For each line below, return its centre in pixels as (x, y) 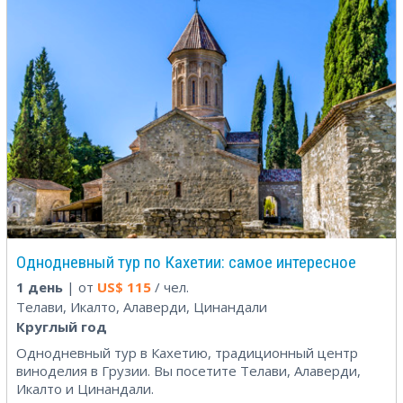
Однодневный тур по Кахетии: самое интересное (186, 262)
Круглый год (62, 326)
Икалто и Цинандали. (85, 388)
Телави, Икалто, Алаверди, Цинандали (142, 306)
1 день (40, 287)
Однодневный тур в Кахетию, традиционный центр (187, 352)
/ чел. (170, 287)
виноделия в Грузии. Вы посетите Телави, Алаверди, (188, 370)
